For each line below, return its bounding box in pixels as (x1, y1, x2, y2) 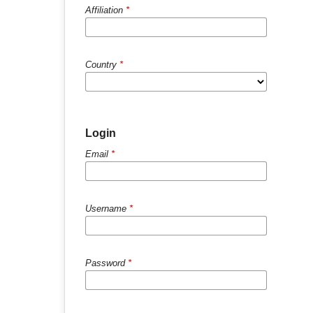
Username (85, 203, 129, 214)
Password (85, 257, 128, 268)
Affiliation (85, 4, 126, 15)
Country (85, 59, 119, 70)
